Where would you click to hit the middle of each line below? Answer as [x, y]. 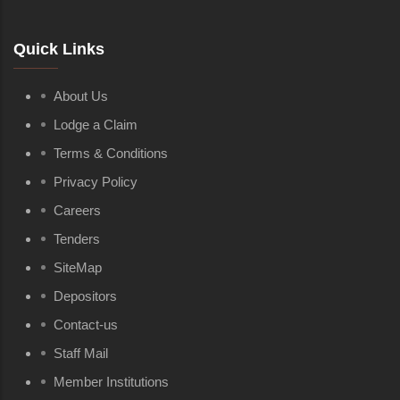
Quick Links [59, 49]
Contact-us [86, 325]
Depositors [85, 296]
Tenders [77, 239]
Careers [77, 210]
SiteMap [78, 267]
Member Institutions [111, 382]
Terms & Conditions [111, 153]
